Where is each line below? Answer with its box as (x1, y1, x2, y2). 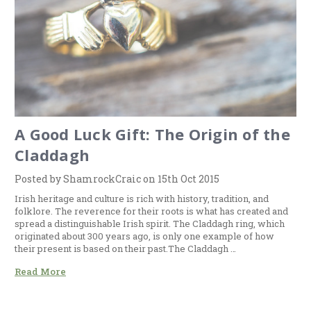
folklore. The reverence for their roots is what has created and (15, 204, 288, 217)
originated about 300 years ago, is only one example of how (15, 229, 274, 242)
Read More (15, 264, 66, 278)
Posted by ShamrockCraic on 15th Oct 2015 (15, 171, 219, 185)
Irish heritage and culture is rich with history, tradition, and (15, 192, 269, 205)
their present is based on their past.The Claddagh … (15, 242, 236, 255)
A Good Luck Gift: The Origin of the (15, 123, 290, 144)
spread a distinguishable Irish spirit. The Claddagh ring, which (15, 217, 285, 230)
